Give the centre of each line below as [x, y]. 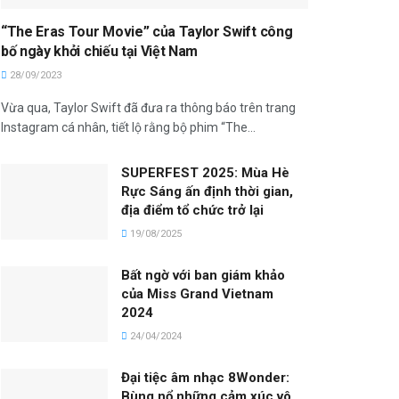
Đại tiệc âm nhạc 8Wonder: [205, 377]
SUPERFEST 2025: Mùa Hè [205, 172]
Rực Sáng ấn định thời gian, [207, 191]
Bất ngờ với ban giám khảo [203, 275]
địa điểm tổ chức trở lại [192, 210]
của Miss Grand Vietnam [197, 293]
